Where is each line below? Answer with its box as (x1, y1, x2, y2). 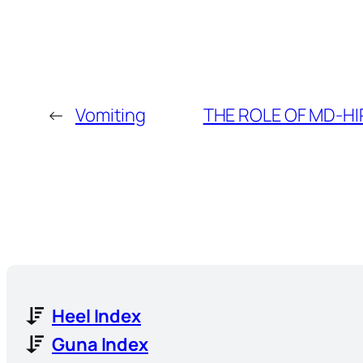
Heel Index (52, 303, 141, 328)
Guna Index (52, 331, 148, 357)
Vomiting (75, 102, 147, 127)
